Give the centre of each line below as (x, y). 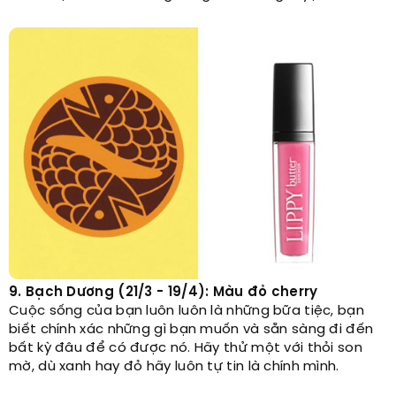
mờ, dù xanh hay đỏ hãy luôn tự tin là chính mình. (174, 367)
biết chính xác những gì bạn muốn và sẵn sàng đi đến (191, 330)
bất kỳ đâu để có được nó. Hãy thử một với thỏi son (186, 349)
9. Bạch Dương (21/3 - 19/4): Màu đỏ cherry (164, 293)
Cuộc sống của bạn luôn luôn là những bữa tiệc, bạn (187, 312)
